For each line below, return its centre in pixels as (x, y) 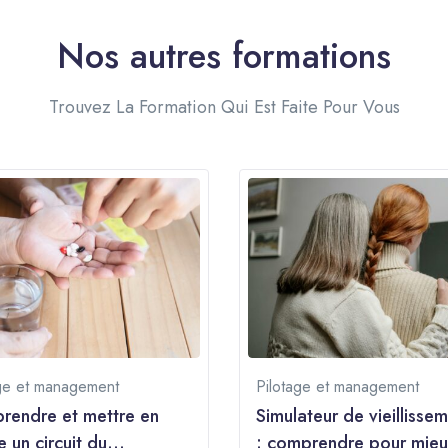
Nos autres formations (224, 55)
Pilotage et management (337, 387)
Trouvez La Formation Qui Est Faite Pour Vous (224, 106)
